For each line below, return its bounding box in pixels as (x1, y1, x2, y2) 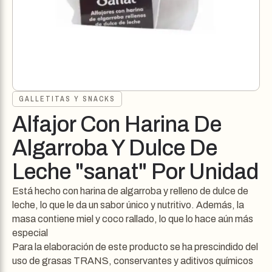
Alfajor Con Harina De (12, 112, 222, 137)
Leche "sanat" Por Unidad (12, 160, 259, 184)
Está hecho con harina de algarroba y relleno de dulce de (12, 186, 248, 196)
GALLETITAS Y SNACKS (19, 94, 115, 104)
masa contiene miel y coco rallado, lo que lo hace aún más (12, 214, 253, 224)
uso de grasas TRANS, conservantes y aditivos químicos (12, 256, 253, 266)
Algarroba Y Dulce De (12, 136, 217, 160)
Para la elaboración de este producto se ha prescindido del (12, 242, 258, 252)
